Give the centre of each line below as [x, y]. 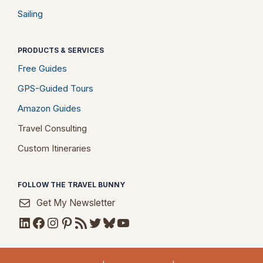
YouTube [144, 222]
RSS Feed [90, 222]
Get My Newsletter [75, 203]
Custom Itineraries [54, 149]
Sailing [30, 14]
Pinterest [89, 222]
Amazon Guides [49, 109]
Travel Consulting [52, 129]
